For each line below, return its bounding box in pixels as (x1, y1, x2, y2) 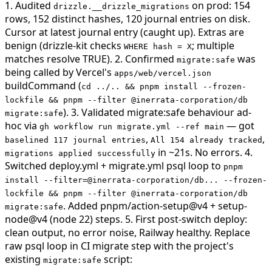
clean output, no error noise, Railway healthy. (5, 225, 214, 239)
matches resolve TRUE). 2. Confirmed (5, 52, 177, 66)
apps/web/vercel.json (114, 68, 211, 78)
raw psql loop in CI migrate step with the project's (5, 239, 234, 253)
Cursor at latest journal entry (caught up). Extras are (5, 25, 244, 39)
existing (5, 252, 43, 266)
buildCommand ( (5, 78, 81, 92)
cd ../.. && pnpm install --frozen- (81, 81, 246, 91)
